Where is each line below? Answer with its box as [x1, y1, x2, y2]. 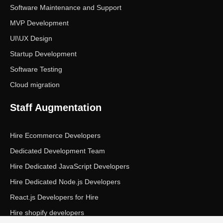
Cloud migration [10, 80, 60, 89]
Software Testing [10, 65, 62, 73]
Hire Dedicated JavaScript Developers [10, 162, 129, 170]
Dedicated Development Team [10, 146, 105, 155]
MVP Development [10, 18, 69, 27]
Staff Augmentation [10, 102, 102, 113]
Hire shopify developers [10, 208, 84, 217]
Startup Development [10, 49, 77, 58]
